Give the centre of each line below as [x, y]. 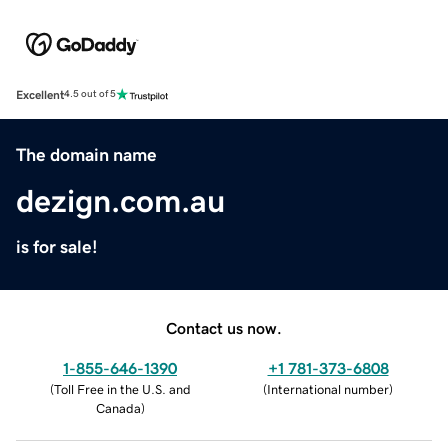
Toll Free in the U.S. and [122, 389]
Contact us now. [224, 327]
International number [328, 389]
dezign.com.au [120, 200]
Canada [118, 408]
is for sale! [57, 246]
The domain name [86, 154]
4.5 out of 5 [90, 94]
